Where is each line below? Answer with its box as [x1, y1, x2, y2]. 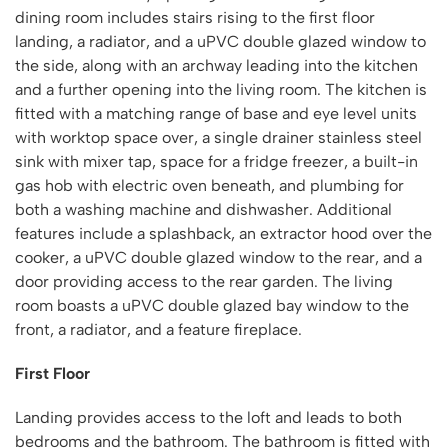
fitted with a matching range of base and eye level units [15, 104, 417, 123]
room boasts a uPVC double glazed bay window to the [15, 296, 409, 315]
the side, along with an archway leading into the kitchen [15, 56, 418, 75]
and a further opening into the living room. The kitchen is [15, 80, 427, 99]
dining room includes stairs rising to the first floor [15, 8, 375, 27]
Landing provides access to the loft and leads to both [15, 408, 402, 427]
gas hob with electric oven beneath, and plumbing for [15, 176, 404, 195]
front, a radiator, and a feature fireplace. [15, 320, 302, 339]
